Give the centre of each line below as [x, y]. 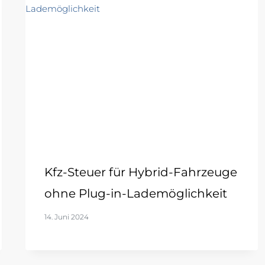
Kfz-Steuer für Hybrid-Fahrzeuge [140, 172]
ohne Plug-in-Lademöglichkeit [135, 194]
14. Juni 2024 [66, 217]
